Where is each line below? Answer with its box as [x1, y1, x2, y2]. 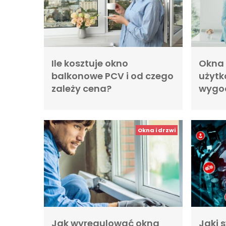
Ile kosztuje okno [51, 56, 128, 70]
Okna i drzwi [138, 126, 176, 134]
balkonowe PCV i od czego [51, 69, 174, 82]
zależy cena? [51, 82, 111, 95]
